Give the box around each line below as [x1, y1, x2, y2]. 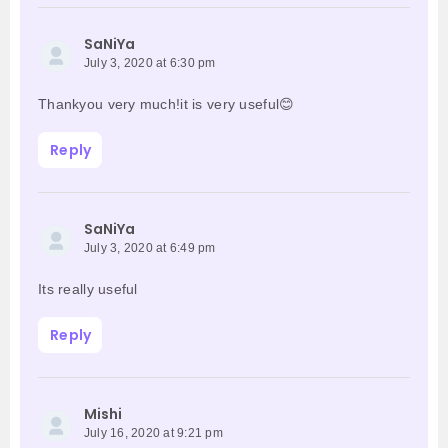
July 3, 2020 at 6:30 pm [84, 56, 216, 71]
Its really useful [38, 281, 138, 298]
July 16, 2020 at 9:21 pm [84, 426, 223, 441]
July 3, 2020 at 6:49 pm [84, 241, 216, 256]
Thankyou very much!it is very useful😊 [38, 96, 295, 113]
